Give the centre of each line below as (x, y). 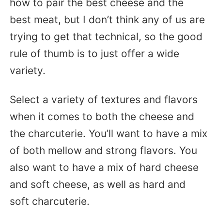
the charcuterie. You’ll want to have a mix (108, 133)
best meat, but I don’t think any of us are (107, 20)
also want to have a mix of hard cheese (104, 167)
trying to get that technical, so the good (106, 37)
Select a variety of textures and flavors (104, 100)
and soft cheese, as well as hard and (98, 184)
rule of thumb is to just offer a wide (94, 54)
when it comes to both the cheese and (102, 116)
